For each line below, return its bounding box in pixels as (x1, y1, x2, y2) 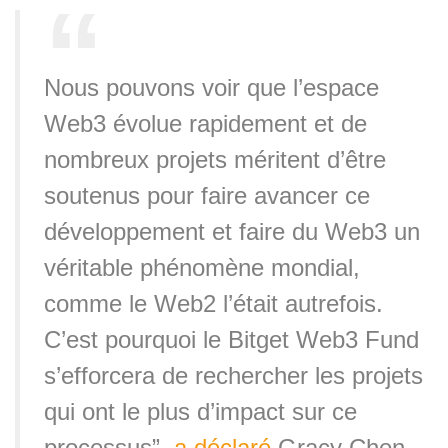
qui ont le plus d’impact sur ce (44, 397, 357, 425)
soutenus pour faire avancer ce (44, 181, 370, 209)
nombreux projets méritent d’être (44, 145, 386, 173)
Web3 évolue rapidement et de (44, 109, 367, 137)
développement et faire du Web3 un (44, 217, 420, 245)
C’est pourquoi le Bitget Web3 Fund (44, 325, 419, 353)
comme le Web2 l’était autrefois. (44, 289, 383, 317)
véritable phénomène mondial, (44, 253, 360, 281)
